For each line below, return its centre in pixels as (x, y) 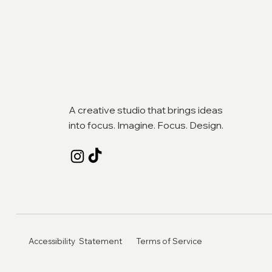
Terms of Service (169, 241)
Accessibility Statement (75, 241)
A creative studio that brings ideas (146, 110)
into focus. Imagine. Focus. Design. (146, 125)
